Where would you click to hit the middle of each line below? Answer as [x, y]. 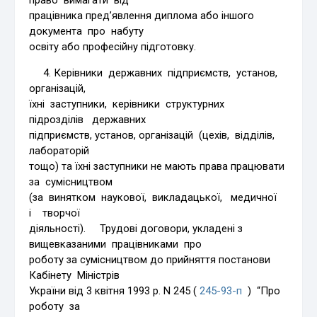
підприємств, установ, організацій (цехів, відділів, [154, 135]
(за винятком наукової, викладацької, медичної [157, 197]
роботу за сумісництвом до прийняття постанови [151, 259]
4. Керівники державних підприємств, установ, [155, 73]
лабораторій [59, 150]
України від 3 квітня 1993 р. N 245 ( [115, 290]
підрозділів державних [88, 119]
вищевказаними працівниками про [116, 244]
